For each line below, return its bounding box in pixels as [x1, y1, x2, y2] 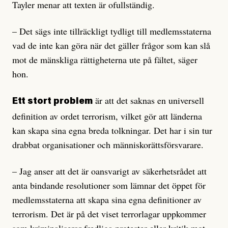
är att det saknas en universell [93, 94, 204, 107]
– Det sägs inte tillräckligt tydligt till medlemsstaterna [12, 25, 211, 38]
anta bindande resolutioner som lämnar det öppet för [12, 179, 206, 192]
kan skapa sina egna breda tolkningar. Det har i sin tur [12, 124, 212, 137]
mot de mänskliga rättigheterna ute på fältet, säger [12, 53, 197, 66]
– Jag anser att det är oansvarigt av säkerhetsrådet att [12, 165, 207, 178]
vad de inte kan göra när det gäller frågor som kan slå [12, 39, 210, 52]
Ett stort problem [12, 97, 93, 107]
